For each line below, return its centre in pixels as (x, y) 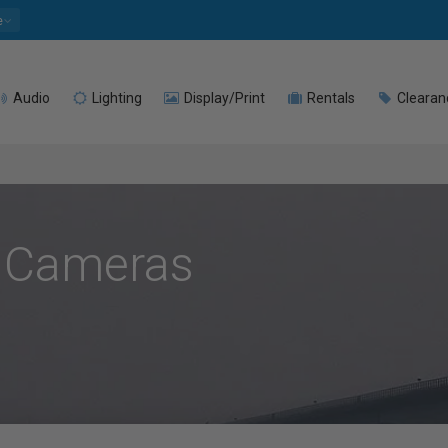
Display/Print (223, 98)
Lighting (115, 98)
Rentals (329, 98)
